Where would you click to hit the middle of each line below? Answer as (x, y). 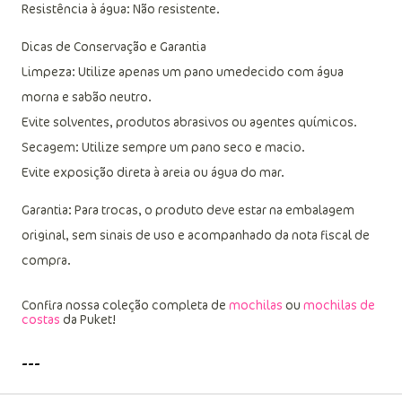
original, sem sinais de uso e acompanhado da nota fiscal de (196, 235)
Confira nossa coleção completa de (125, 305)
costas (41, 319)
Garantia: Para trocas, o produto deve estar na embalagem (188, 210)
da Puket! (88, 319)
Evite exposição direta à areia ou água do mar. (153, 172)
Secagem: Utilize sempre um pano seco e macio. (163, 147)
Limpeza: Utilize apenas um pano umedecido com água (183, 71)
